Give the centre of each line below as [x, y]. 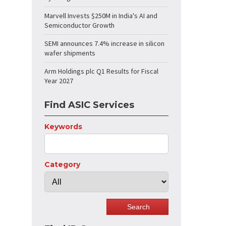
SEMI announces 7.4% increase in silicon [104, 43]
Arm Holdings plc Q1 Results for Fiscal [101, 71]
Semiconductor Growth [79, 25]
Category [62, 164]
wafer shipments [70, 53]
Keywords [63, 127]
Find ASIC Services [89, 105]
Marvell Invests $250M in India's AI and [101, 16]
